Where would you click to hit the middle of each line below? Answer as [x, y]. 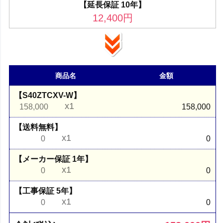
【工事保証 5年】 [46, 191]
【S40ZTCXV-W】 [48, 95]
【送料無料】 [39, 127]
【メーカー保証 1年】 [54, 159]
